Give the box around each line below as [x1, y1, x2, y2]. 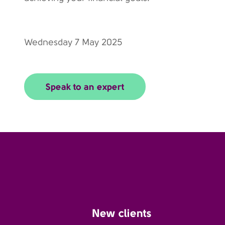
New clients [92, 206, 152, 219]
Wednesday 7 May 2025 [24, 37, 122, 47]
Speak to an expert [46, 81, 124, 92]
